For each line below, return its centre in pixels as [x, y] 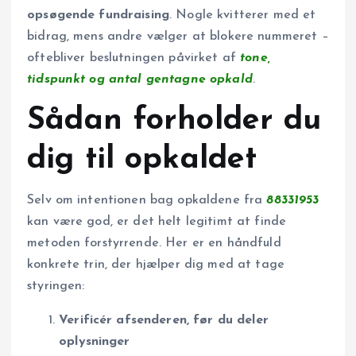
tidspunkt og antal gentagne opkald [140, 80]
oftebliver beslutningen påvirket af [134, 58]
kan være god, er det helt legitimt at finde [157, 221]
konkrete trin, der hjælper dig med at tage [156, 264]
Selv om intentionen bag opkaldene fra [147, 200]
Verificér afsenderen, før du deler [164, 320]
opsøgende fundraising [99, 15]
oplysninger [95, 341]
